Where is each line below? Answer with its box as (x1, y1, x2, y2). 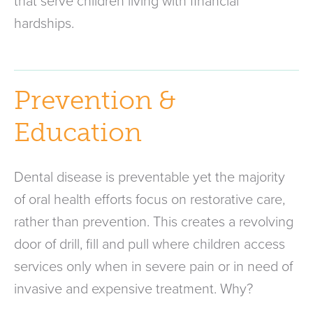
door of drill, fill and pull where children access (14, 235, 285, 253)
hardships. (14, 15, 74, 32)
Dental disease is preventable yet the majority (14, 168, 285, 186)
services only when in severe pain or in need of (14, 258, 293, 275)
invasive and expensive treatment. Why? (14, 280, 253, 298)
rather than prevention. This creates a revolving (14, 213, 293, 231)
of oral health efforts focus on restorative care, (14, 191, 285, 208)
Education (14, 116, 142, 148)
